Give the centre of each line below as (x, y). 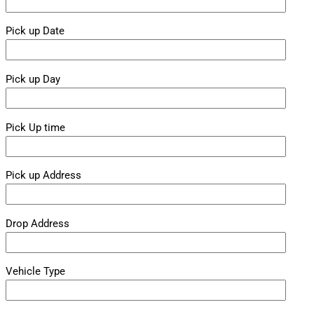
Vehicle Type (35, 272)
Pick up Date (35, 31)
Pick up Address (43, 176)
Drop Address (37, 223)
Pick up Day (33, 79)
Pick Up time (35, 127)
